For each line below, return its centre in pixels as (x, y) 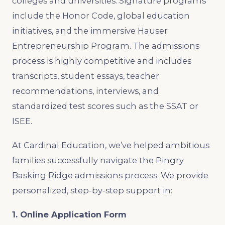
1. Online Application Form (69, 214)
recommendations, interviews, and (85, 91)
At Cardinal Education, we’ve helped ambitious (111, 145)
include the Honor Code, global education (101, 15)
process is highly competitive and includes (102, 61)
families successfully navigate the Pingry (98, 160)
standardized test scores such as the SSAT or (105, 106)
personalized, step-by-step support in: (92, 190)
